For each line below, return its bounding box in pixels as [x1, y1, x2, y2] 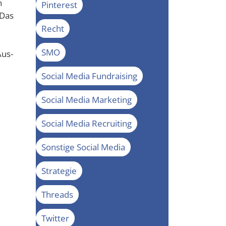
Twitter [41, 212, 69, 224]
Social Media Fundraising [41, 70, 137, 82]
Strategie [41, 164, 77, 177]
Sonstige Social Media [41, 141, 125, 153]
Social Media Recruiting [41, 117, 132, 129]
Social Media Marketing [41, 93, 132, 105]
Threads [41, 188, 73, 200]
